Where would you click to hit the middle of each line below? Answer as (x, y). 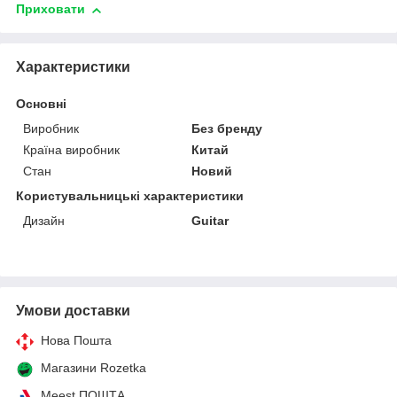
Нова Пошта (76, 340)
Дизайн (44, 220)
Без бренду (227, 128)
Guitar (210, 220)
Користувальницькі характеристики (130, 195)
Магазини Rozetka (93, 367)
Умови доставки (73, 310)
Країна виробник (71, 149)
